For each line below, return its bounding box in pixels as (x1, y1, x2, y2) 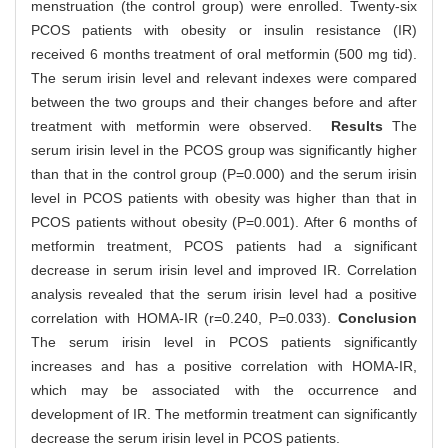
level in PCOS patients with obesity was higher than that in (31, 189, 417, 206)
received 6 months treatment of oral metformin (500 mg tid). (31, 45, 417, 62)
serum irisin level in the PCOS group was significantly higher (31, 141, 417, 158)
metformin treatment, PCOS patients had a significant (31, 237, 417, 254)
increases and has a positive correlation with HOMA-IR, (31, 357, 417, 374)
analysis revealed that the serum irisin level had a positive (31, 285, 417, 302)
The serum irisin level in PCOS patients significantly (31, 333, 417, 350)
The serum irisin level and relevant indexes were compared (31, 69, 417, 86)
